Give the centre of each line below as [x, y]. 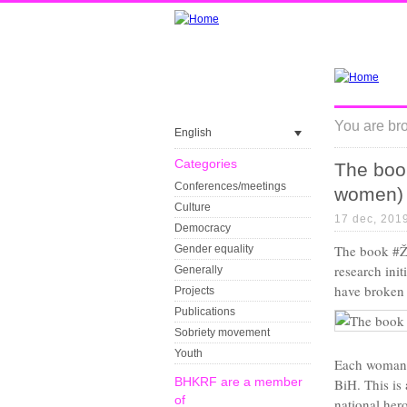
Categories [206, 164]
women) [369, 194]
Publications [205, 312]
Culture [193, 207]
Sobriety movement [222, 333]
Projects [194, 291]
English [193, 133]
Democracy [203, 228]
